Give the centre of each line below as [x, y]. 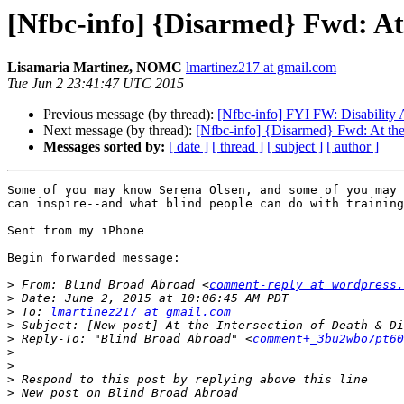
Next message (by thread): [119, 131]
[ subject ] [295, 147]
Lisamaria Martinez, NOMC [95, 68]
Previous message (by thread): [130, 115]
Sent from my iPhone [76, 231]
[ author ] [353, 147]
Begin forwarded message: [94, 258]
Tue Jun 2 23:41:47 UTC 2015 [96, 84]
